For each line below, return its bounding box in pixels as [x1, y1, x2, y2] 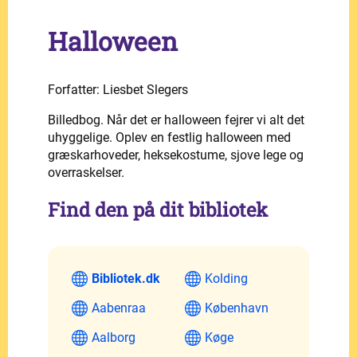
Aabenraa [92, 300, 146, 316]
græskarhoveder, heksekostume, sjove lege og [48, 147, 304, 163]
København [205, 300, 269, 316]
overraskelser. [48, 164, 124, 180]
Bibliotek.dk [92, 270, 160, 286]
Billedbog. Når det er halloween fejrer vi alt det [48, 112, 304, 127]
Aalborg [92, 329, 135, 345]
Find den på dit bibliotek [48, 196, 268, 222]
